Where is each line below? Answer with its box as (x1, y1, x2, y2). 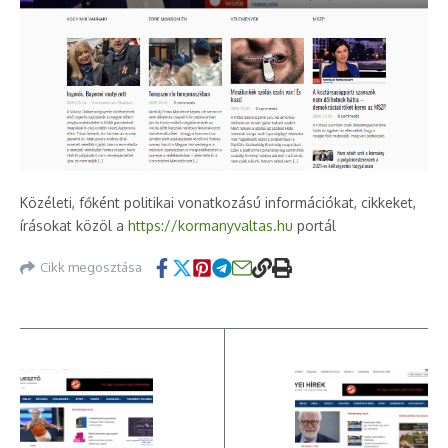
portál (293, 216, 336, 234)
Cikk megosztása (40, 259, 142, 276)
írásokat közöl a (20, 216, 124, 234)
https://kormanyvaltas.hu (124, 216, 293, 234)
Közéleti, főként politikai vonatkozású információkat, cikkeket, (20, 193, 416, 211)
